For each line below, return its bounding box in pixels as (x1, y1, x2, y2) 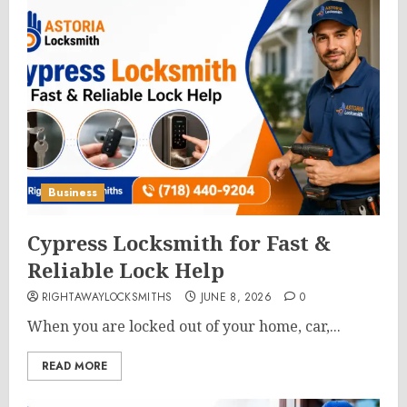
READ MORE (42, 358, 107, 374)
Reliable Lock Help (27, 256, 224, 283)
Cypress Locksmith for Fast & (27, 229, 331, 256)
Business (48, 184, 97, 201)
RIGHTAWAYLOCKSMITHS (42, 289, 173, 305)
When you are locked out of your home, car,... (27, 316, 341, 336)
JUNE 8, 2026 (200, 289, 272, 305)
